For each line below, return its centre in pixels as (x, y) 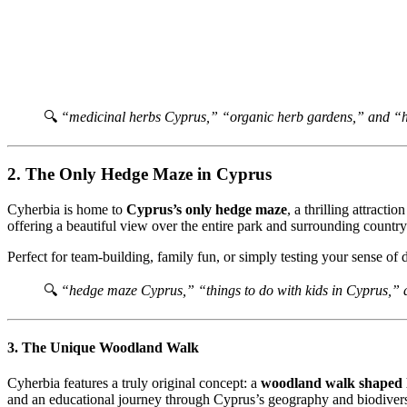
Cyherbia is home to (67, 209)
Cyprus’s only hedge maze (207, 209)
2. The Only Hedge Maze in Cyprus (139, 174)
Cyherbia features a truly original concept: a (134, 383)
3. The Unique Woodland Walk (103, 347)
